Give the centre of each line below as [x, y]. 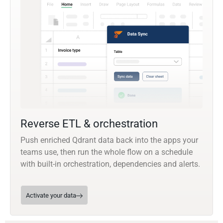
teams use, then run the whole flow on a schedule [107, 152]
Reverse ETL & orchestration [89, 124]
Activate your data [51, 196]
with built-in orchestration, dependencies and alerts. [110, 164]
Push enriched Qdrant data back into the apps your [109, 140]
